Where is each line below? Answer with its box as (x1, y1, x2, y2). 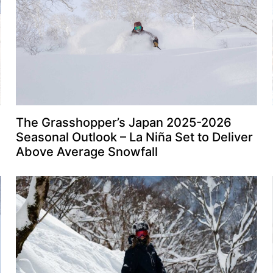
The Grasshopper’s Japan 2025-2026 (15, 115, 232, 130)
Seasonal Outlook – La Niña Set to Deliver (15, 129, 253, 144)
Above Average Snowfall (15, 144, 158, 159)
